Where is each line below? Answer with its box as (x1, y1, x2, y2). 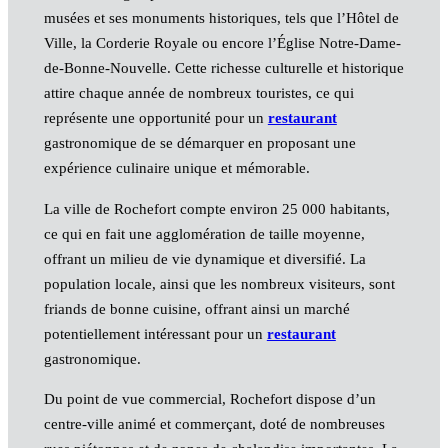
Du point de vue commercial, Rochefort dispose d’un (43, 390, 376, 407)
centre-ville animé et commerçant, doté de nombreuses (43, 415, 385, 432)
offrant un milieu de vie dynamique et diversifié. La (43, 250, 366, 267)
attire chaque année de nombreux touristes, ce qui (43, 85, 354, 102)
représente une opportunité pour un (43, 110, 268, 127)
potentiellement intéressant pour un (43, 325, 267, 342)
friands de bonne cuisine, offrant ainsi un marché (43, 300, 350, 317)
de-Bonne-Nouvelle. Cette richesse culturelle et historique (43, 60, 404, 77)
